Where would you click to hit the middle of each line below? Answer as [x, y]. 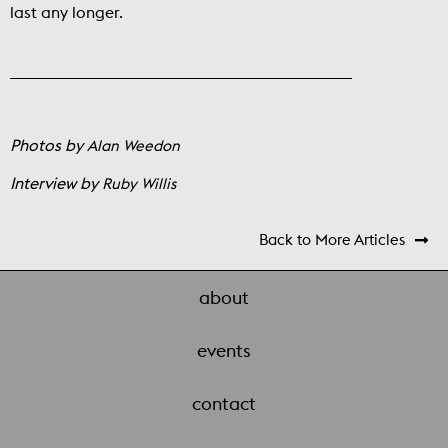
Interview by [56, 183]
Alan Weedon [133, 146]
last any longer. [66, 12]
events [224, 351]
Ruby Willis [139, 184]
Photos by [48, 145]
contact [224, 404]
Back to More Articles [332, 240]
